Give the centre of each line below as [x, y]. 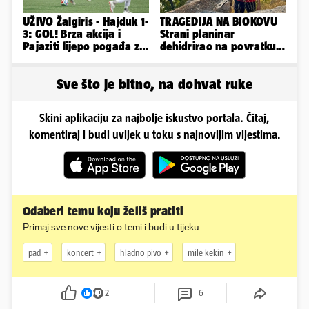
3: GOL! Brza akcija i [72, 34]
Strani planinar [198, 34]
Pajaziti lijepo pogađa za [84, 47]
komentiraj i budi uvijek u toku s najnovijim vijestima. [154, 135]
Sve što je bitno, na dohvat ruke [154, 84]
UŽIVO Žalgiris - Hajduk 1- [86, 22]
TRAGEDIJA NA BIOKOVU [219, 22]
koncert [80, 252]
